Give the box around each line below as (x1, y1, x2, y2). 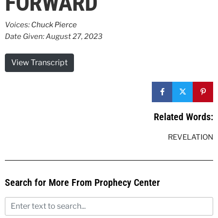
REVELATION (168, 132, 213, 142)
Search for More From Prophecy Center (5, 176, 160, 188)
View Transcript (11, 57, 68, 67)
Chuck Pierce (31, 20, 77, 29)
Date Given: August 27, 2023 (5, 32, 103, 41)
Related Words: (154, 110, 213, 123)
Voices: (5, 20, 31, 29)
